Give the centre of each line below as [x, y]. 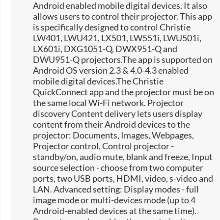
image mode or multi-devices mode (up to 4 [114, 200]
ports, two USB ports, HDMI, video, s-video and [123, 179]
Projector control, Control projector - [104, 146]
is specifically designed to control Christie [112, 27]
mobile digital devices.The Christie [98, 81]
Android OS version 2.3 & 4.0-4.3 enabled [111, 70]
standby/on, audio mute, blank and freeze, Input [123, 157]
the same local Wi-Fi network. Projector [109, 103]
